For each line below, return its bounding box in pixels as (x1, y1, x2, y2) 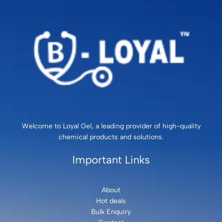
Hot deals (96, 196, 126, 205)
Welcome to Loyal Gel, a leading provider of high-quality (21, 121, 201, 130)
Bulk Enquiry (91, 207, 131, 216)
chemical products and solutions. (58, 132, 164, 141)
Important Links (72, 153, 150, 166)
